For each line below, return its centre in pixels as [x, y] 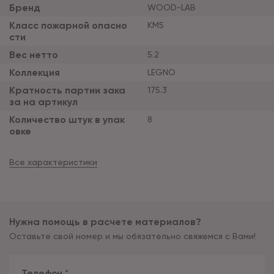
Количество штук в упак [67, 120]
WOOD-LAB [171, 8]
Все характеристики [53, 162]
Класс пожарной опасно [68, 26]
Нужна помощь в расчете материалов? [105, 222]
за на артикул [43, 102]
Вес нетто [34, 55]
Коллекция [35, 73]
